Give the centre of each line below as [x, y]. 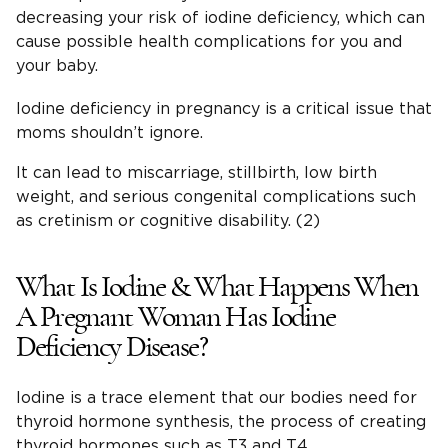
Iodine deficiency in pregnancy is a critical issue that [224, 109]
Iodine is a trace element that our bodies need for [216, 398]
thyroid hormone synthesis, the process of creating [221, 422]
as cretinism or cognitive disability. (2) [168, 221]
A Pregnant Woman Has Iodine [175, 317]
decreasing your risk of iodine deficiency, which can [220, 18]
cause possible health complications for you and [209, 42]
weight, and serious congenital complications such [216, 197]
